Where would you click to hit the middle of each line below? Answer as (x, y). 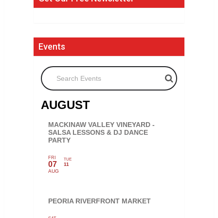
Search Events (64, 70)
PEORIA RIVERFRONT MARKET (99, 201)
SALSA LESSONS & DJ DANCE (98, 132)
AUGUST (65, 105)
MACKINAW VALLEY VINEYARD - (101, 124)
